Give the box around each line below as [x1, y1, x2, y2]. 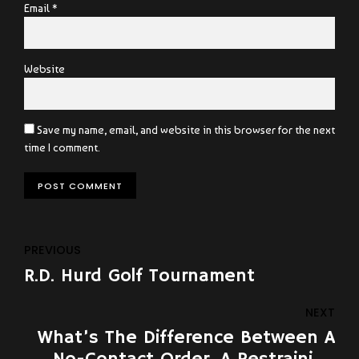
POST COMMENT [37, 179, 123, 192]
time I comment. [24, 141, 100, 155]
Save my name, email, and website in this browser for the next [37, 123, 335, 137]
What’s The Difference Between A [38, 326, 335, 350]
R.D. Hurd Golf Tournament [24, 264, 255, 288]
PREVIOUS [24, 242, 81, 258]
